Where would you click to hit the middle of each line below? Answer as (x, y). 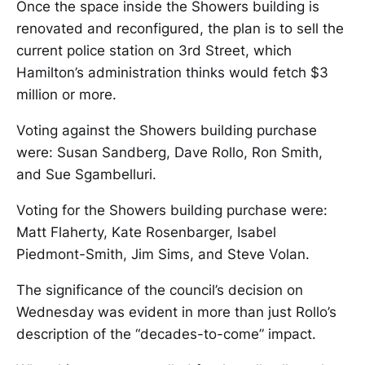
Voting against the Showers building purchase (167, 131)
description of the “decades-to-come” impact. (166, 334)
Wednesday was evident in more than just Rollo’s (176, 312)
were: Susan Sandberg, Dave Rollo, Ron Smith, (169, 153)
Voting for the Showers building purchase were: (172, 211)
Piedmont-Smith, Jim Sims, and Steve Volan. (163, 255)
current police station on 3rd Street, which (154, 51)
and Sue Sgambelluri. (86, 175)
